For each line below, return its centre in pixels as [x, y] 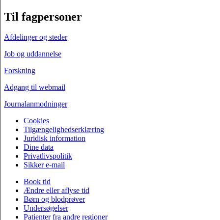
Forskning [20, 71]
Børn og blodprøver [54, 199]
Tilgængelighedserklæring [64, 130]
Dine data [39, 147]
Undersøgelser [46, 208]
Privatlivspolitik [48, 156]
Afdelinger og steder [36, 37]
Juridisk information [55, 138]
